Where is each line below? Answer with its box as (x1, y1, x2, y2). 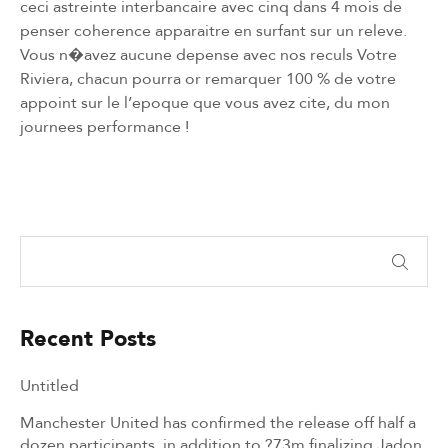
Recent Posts (20, 319, 156, 356)
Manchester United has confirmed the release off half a (20, 410, 416, 434)
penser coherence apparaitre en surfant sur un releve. (20, 18, 407, 42)
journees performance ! (20, 114, 189, 138)
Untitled (20, 373, 79, 397)
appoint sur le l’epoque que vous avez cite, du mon (20, 90, 390, 114)
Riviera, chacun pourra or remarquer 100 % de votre (20, 66, 396, 90)
